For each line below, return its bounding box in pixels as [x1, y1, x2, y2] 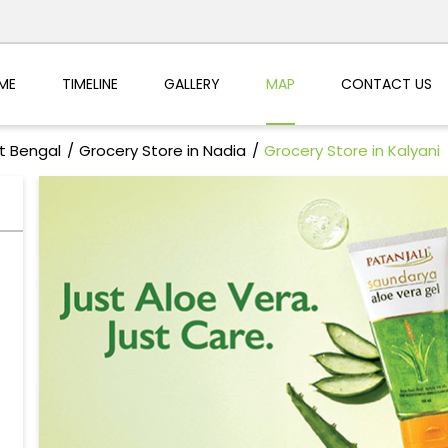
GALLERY [163, 73, 220, 94]
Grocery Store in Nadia [78, 140, 246, 162]
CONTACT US [340, 73, 432, 94]
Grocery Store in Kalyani [263, 140, 440, 162]
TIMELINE [61, 73, 118, 94]
